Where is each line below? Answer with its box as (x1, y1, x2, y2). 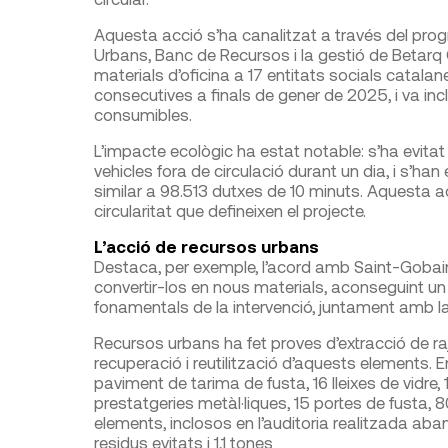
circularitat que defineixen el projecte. (93, 200, 366, 220)
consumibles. (93, 104, 192, 124)
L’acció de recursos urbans (93, 236, 319, 256)
